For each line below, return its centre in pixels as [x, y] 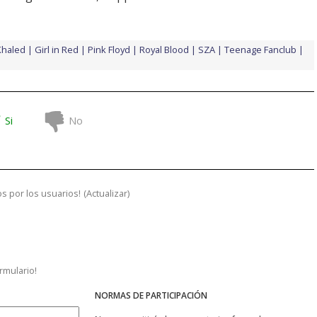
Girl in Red [57, 49]
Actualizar [107, 193]
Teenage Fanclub [260, 49]
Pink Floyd [109, 49]
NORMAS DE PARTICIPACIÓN [151, 295]
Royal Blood [164, 49]
